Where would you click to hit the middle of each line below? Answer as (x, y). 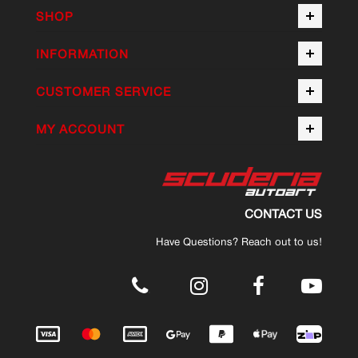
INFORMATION (82, 54)
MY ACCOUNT (80, 129)
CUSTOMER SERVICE (103, 92)
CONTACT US (284, 213)
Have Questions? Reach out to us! (239, 242)
